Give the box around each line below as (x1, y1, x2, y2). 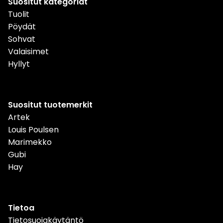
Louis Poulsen (8, 123, 59, 135)
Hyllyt (8, 58, 30, 70)
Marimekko (8, 136, 52, 148)
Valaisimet (8, 45, 49, 57)
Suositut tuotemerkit (8, 99, 93, 111)
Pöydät (8, 20, 36, 32)
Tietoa (8, 202, 34, 214)
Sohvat (8, 33, 35, 45)
